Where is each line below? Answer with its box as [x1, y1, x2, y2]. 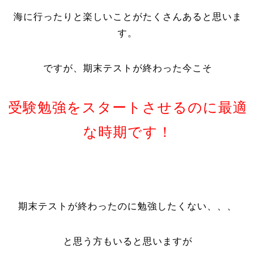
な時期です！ [82, 124, 173, 140]
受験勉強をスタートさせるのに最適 [8, 99, 247, 115]
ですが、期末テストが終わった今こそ [43, 63, 212, 73]
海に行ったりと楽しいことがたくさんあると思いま [13, 12, 242, 22]
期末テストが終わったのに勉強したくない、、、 [18, 201, 237, 211]
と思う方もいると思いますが [63, 236, 192, 246]
